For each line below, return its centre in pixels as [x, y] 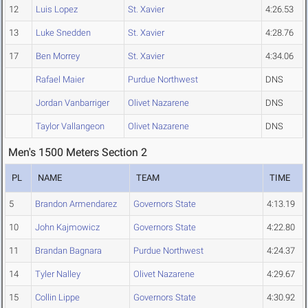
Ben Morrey [58, 56]
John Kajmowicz [67, 228]
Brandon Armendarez [76, 204]
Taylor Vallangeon [70, 126]
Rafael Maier [60, 80]
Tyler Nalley [58, 274]
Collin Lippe [57, 298]
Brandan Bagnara [68, 251]
